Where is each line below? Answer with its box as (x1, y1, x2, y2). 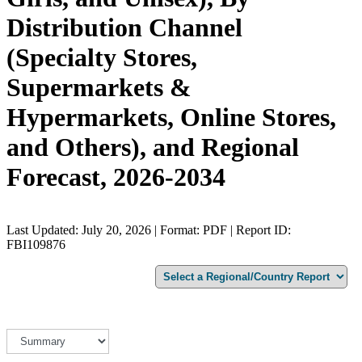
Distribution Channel (6, 13, 242, 43)
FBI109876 (6, 237, 65, 251)
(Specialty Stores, (6, 43, 197, 73)
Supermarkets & (6, 73, 192, 103)
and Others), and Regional (6, 133, 299, 162)
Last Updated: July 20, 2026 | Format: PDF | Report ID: (6, 222, 291, 237)
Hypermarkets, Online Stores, (6, 103, 336, 133)
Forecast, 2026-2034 (6, 162, 225, 192)
